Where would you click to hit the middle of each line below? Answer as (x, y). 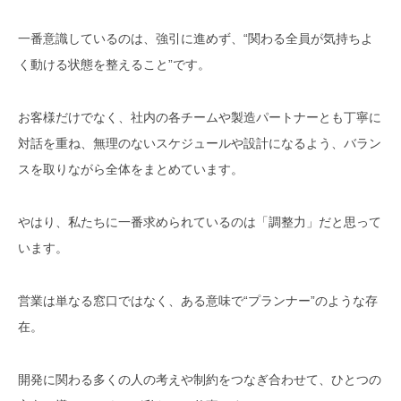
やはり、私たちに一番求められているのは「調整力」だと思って (200, 222)
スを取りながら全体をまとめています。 (131, 170)
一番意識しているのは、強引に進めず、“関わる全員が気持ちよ (196, 39)
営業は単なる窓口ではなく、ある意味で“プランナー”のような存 (198, 301)
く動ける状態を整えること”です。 (114, 65)
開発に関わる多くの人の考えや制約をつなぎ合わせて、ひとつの (200, 380)
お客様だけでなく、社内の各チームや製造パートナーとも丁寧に (200, 118)
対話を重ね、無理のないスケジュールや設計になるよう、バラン (200, 144)
